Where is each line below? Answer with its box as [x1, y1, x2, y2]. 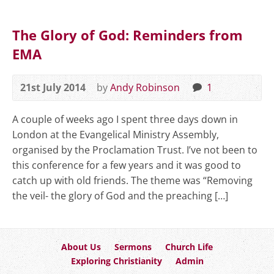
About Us [61, 240, 101, 253]
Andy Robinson [110, 81, 180, 94]
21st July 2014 [20, 81, 86, 94]
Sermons [114, 240, 152, 253]
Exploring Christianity [70, 254, 162, 267]
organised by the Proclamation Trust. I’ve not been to [12, 143, 257, 157]
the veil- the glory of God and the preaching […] [12, 189, 228, 202]
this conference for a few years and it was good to [12, 158, 241, 172]
